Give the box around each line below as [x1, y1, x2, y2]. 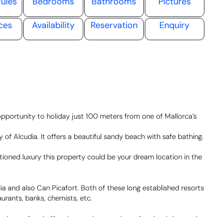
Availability [31, 19, 75, 31]
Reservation [90, 19, 138, 31]
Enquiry [159, 19, 190, 31]
